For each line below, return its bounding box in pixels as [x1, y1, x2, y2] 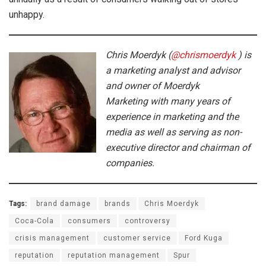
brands [104, 199, 131, 208]
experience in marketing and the [106, 110, 239, 122]
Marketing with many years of [106, 95, 230, 107]
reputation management [68, 251, 160, 259]
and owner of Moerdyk [106, 80, 199, 91]
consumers [68, 216, 111, 225]
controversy [125, 216, 170, 225]
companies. [106, 157, 154, 169]
